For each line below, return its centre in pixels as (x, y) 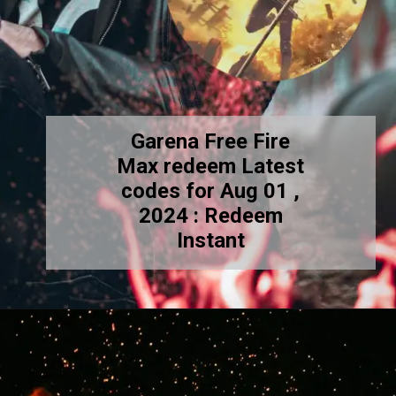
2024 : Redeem (210, 216)
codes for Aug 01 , (211, 191)
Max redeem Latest (211, 167)
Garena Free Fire (211, 142)
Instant (210, 241)
